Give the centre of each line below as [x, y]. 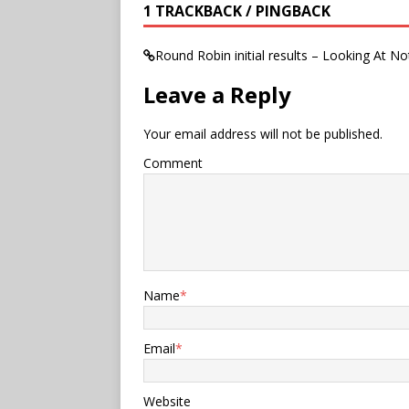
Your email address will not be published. [263, 133]
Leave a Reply [217, 94]
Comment [173, 163]
